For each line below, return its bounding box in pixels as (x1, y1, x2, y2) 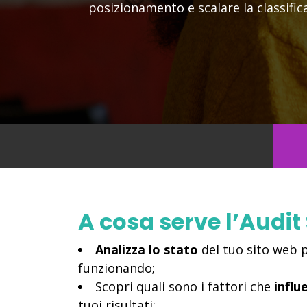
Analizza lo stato (95, 241, 198, 258)
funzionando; (78, 260, 155, 276)
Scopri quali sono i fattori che (95, 278, 274, 295)
